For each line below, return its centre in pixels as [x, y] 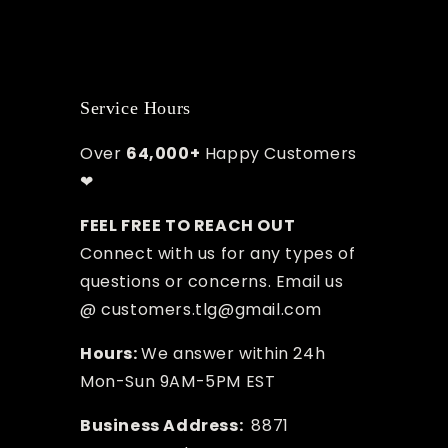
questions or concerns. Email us [212, 282]
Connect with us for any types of [218, 254]
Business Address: [163, 426]
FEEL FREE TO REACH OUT [188, 226]
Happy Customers [278, 154]
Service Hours [135, 108]
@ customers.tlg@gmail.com [201, 310]
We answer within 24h [233, 354]
